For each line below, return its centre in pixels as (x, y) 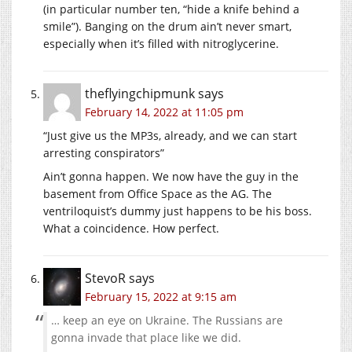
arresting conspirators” (104, 152)
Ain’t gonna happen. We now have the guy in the (171, 176)
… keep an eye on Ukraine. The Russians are (167, 320)
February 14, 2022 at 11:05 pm (164, 112)
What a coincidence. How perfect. (131, 228)
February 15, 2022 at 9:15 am (161, 296)
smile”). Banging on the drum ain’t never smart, (167, 26)
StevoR (105, 278)
